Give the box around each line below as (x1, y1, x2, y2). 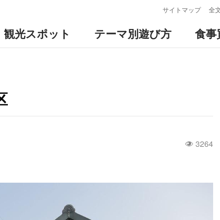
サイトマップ (163, 4, 201, 14)
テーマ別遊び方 (94, 25, 171, 41)
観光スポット (4, 25, 71, 41)
